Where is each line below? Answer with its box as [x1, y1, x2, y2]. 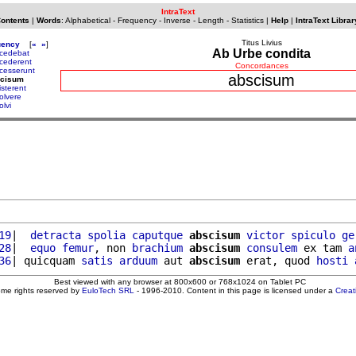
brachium [132, 241, 183, 254]
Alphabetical [64, 16, 110, 25]
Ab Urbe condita [212, 47, 311, 60]
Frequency [117, 16, 157, 25]
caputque [132, 228, 183, 242]
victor [246, 228, 284, 242]
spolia [87, 228, 126, 242]
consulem [246, 241, 297, 254]
